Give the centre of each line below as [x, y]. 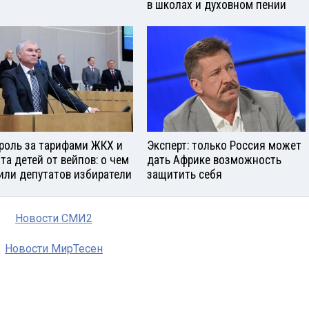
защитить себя [185, 174]
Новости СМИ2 [54, 218]
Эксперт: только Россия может [224, 145]
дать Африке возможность [214, 160]
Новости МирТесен [54, 248]
